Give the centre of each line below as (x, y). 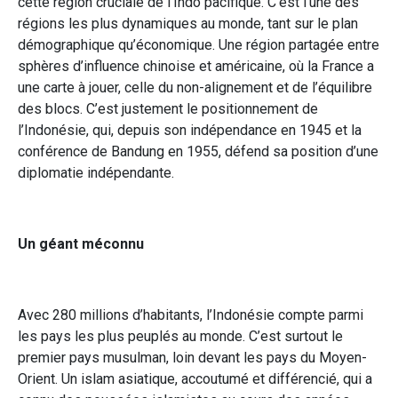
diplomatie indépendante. (96, 172)
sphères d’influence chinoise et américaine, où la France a (196, 66)
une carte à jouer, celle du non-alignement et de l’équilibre (195, 87)
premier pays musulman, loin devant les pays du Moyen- (192, 357)
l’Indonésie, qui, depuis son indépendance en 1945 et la (190, 130)
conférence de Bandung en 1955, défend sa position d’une (198, 151)
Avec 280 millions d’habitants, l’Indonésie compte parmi (191, 314)
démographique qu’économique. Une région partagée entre (199, 44)
